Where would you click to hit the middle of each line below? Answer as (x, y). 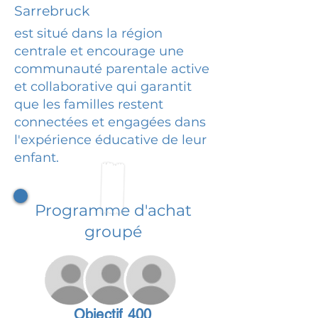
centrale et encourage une (99, 51)
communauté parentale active (112, 68)
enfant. (37, 157)
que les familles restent (89, 104)
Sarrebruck (52, 11)
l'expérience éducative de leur (110, 139)
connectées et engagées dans (110, 122)
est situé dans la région (88, 33)
